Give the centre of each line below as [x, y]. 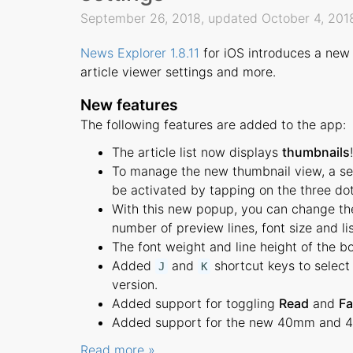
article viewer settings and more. [178, 72]
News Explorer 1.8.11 [140, 53]
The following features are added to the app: [213, 125]
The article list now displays [197, 152]
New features [129, 105]
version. [135, 285]
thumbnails [316, 152]
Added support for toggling [195, 304]
